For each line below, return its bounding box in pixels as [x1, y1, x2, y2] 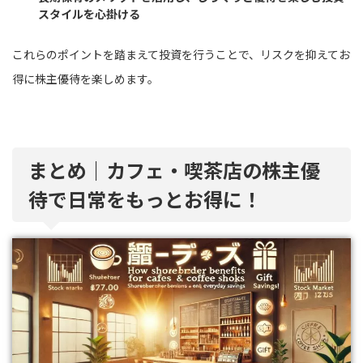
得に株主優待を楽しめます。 [12, 70, 159, 87]
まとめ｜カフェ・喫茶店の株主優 [28, 155, 320, 184]
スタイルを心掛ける [38, 6, 140, 22]
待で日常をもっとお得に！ [28, 184, 262, 213]
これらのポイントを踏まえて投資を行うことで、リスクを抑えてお [12, 45, 350, 62]
